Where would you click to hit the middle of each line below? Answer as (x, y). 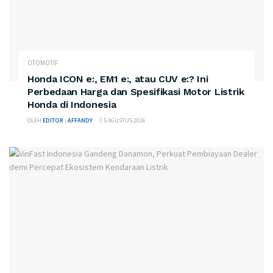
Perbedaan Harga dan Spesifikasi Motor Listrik (136, 92)
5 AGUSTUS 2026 (124, 121)
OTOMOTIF (43, 63)
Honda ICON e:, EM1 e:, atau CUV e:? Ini (118, 79)
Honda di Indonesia (72, 105)
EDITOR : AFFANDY (68, 121)
